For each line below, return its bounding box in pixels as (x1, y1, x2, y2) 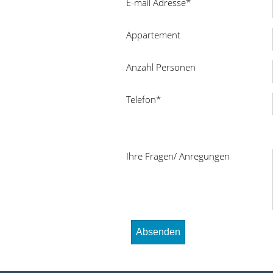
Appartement (126, 28, 180, 41)
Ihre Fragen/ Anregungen (126, 149, 230, 162)
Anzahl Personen (126, 60, 196, 73)
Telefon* (126, 93, 161, 105)
